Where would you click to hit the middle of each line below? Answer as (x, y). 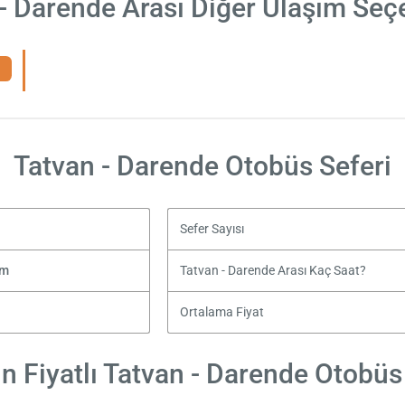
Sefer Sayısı (212, 229)
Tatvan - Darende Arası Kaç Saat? (273, 270)
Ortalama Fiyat (221, 312)
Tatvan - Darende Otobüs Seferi (202, 165)
